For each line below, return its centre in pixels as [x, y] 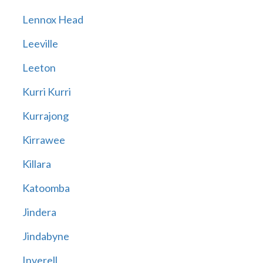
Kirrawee [43, 140]
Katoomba [46, 188]
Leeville [40, 44]
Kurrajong [45, 116]
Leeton [39, 68]
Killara [36, 164]
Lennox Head [53, 20]
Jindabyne [45, 236]
